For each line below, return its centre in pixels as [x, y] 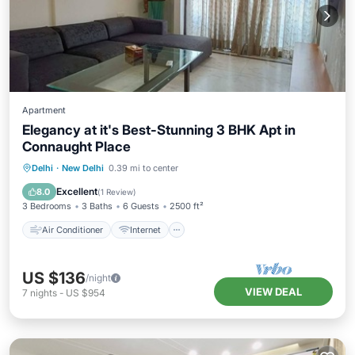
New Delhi [83, 168]
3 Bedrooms [47, 206]
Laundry [185, 187]
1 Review [117, 192]
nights [44, 293]
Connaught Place [76, 147]
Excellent [77, 191]
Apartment [44, 110]
